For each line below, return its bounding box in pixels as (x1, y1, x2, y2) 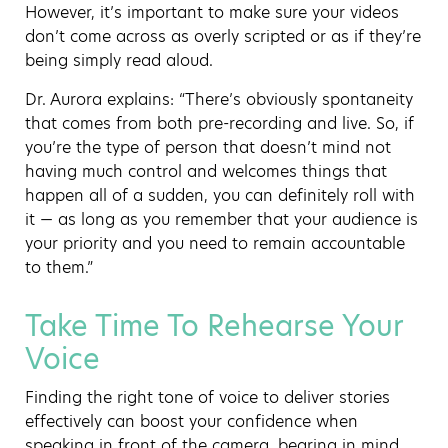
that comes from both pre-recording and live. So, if (25, 111, 414, 135)
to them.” (25, 255, 93, 279)
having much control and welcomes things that (25, 159, 387, 183)
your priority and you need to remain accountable (25, 231, 405, 255)
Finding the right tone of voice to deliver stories (25, 385, 390, 409)
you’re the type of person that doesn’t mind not (25, 135, 391, 159)
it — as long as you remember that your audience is (25, 207, 418, 231)
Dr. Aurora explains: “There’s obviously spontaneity (25, 87, 413, 111)
